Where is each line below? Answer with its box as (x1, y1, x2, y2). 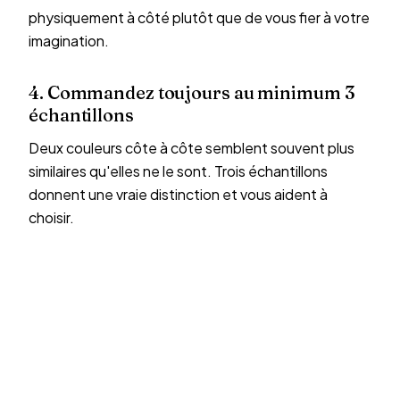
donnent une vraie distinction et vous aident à (29, 185, 328, 204)
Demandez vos (21, 338, 226, 378)
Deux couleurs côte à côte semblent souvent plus (29, 138, 354, 157)
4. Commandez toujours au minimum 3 (29, 81, 354, 104)
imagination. (29, 31, 109, 50)
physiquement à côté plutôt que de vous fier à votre (29, 8, 370, 27)
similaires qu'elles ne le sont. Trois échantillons (29, 162, 328, 180)
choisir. (29, 208, 74, 227)
